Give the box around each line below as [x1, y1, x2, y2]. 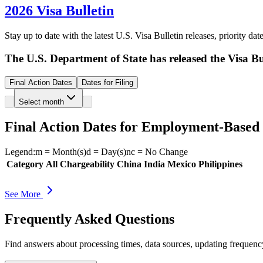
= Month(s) [42, 147, 86, 157]
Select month [19, 97, 64, 106]
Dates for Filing [82, 77, 133, 87]
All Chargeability [46, 159, 114, 170]
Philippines [198, 159, 242, 170]
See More [5, 189, 43, 200]
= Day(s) [91, 147, 126, 157]
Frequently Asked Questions [5, 211, 174, 227]
